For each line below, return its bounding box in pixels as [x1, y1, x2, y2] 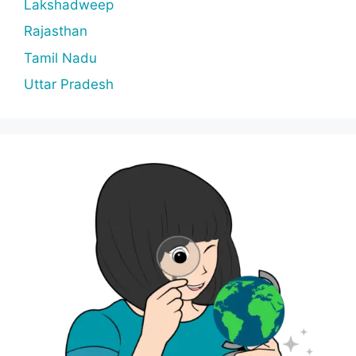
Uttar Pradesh [24, 76, 114, 92]
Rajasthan [24, 23, 87, 39]
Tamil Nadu [24, 49, 97, 66]
